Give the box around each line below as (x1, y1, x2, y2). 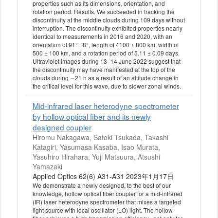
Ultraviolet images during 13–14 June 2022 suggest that (33, 57, 181, 66)
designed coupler (33, 122, 91, 133)
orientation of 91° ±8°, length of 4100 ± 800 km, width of (33, 40, 179, 49)
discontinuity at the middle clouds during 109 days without (33, 16, 185, 24)
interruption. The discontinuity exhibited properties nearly (33, 24, 182, 33)
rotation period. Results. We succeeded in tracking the (33, 7, 175, 16)
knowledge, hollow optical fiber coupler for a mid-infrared (33, 189, 182, 198)
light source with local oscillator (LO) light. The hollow (33, 206, 173, 215)
